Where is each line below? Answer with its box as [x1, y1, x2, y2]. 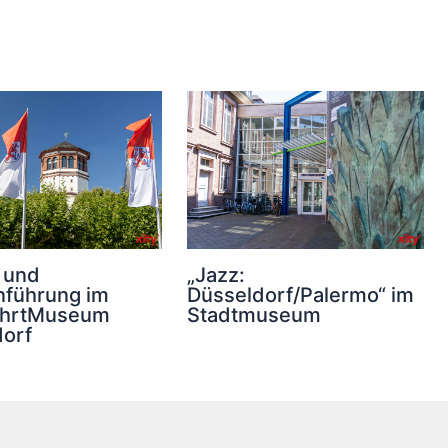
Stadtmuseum [187, 302, 322, 327]
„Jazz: [187, 262, 246, 287]
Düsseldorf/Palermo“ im [187, 282, 415, 307]
